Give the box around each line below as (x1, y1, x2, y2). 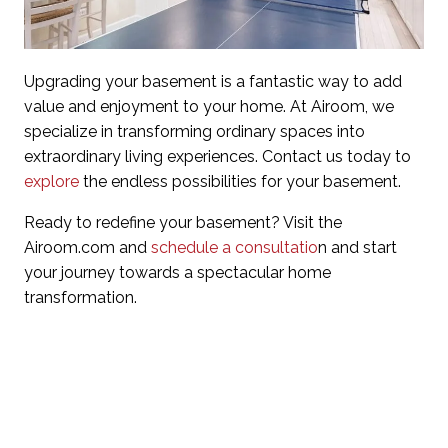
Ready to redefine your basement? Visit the (24, 212, 342, 232)
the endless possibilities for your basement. (79, 171, 401, 191)
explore (24, 171, 79, 191)
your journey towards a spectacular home (24, 262, 331, 282)
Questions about (109, 389, 339, 437)
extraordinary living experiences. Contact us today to (24, 146, 411, 166)
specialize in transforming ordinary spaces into (24, 121, 365, 141)
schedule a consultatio (147, 237, 318, 257)
